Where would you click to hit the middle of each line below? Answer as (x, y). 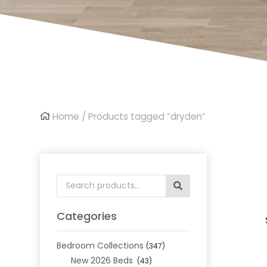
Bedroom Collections (100, 246)
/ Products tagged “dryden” (143, 117)
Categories (87, 216)
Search (73, 181)
